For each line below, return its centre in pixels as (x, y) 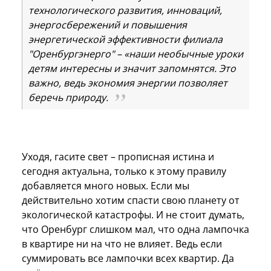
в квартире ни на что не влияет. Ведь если (122, 243)
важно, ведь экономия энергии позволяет (128, 83)
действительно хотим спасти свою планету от (131, 200)
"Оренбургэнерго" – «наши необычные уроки (136, 54)
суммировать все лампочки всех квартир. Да (128, 258)
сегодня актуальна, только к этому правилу (124, 171)
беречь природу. (68, 97)
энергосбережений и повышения (108, 24)
